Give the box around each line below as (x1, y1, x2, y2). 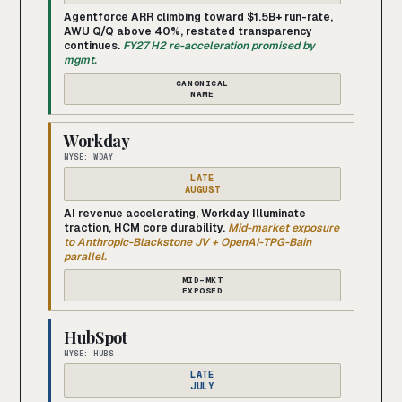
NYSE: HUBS (64, 348, 114, 360)
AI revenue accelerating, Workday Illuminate (64, 206, 306, 222)
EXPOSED (181, 284, 223, 297)
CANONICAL (175, 77, 230, 90)
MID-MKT (181, 274, 223, 286)
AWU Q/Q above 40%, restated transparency (64, 24, 312, 39)
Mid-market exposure (228, 221, 339, 236)
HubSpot (64, 327, 127, 349)
